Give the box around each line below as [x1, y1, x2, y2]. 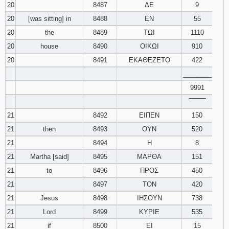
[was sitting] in [28, 15, 71, 22]
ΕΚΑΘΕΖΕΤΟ [128, 56, 170, 64]
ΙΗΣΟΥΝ [136, 194, 162, 202]
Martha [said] [30, 153, 69, 161]
